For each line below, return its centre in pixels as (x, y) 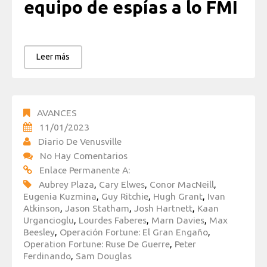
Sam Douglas (104, 255)
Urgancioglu (49, 220)
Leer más (53, 56)
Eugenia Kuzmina (60, 196)
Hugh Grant (178, 196)
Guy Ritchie (125, 196)
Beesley (39, 232)
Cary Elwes (122, 184)
